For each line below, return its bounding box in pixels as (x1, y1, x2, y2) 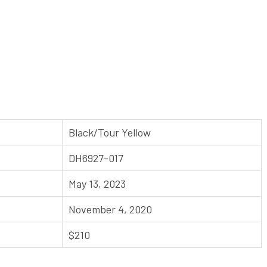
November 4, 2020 (69, 202, 152, 216)
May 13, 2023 (69, 176, 126, 190)
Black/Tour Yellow (69, 125, 151, 139)
